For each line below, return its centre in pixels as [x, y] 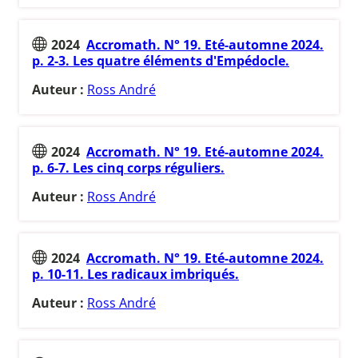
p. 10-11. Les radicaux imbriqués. [135, 274]
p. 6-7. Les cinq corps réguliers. [128, 167]
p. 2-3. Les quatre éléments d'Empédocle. [161, 60]
